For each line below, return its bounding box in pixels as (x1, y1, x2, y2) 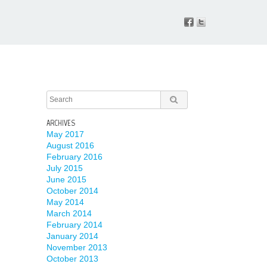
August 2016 (46, 141, 94, 150)
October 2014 (46, 186, 98, 195)
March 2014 (46, 209, 92, 218)
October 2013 (46, 254, 98, 263)
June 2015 (46, 175, 86, 184)
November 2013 (46, 243, 107, 252)
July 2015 (46, 163, 83, 173)
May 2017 (46, 129, 84, 139)
